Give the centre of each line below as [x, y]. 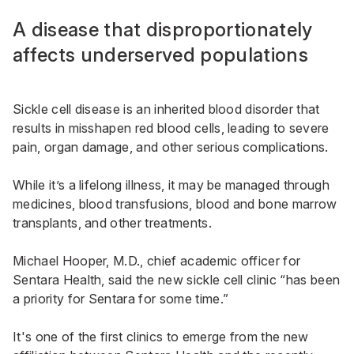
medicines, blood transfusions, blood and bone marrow [175, 204]
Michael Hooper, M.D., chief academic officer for [157, 261]
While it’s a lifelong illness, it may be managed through [171, 185]
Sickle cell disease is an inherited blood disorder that [166, 109]
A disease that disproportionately [163, 30]
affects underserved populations [160, 55]
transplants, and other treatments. [112, 223]
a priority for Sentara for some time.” [121, 299]
